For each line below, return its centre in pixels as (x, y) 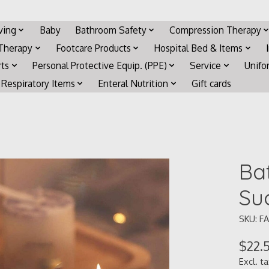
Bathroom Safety (110, 30)
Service (206, 66)
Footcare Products (93, 48)
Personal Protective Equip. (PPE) (99, 66)
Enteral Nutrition (133, 83)
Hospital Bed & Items (198, 48)
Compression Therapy (216, 30)
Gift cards (211, 83)
